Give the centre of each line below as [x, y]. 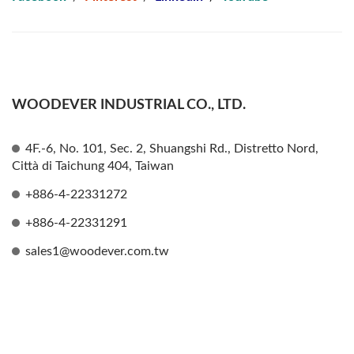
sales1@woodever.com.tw [97, 251]
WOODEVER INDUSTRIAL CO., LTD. [129, 105]
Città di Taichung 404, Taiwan [93, 166]
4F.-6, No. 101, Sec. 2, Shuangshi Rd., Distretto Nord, [172, 149]
